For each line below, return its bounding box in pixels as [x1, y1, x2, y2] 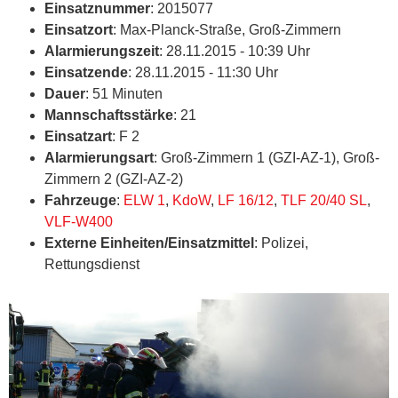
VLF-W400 [44, 214, 113, 230]
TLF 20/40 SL [281, 193, 367, 209]
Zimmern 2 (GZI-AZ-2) [44, 171, 183, 187]
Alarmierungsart [44, 150, 154, 166]
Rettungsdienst [44, 257, 139, 273]
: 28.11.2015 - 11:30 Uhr [128, 65, 278, 81]
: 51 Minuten [85, 86, 163, 102]
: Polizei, [254, 235, 308, 251]
